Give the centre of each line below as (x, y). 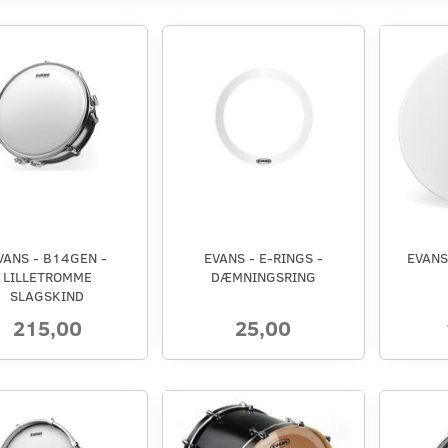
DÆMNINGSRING (263, 277)
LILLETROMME (47, 277)
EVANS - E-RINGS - (263, 258)
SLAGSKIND (47, 296)
